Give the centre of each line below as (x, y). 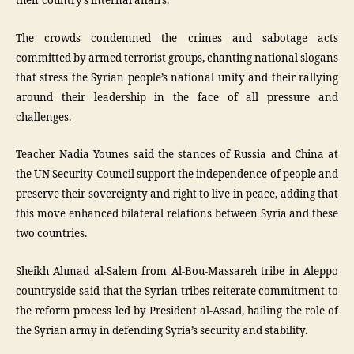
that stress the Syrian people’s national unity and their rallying (177, 78)
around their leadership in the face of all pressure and (177, 98)
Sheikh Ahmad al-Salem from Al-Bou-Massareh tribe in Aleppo (177, 271)
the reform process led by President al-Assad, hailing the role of (177, 311)
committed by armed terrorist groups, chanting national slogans (177, 58)
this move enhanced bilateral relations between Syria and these (177, 214)
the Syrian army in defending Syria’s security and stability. (162, 331)
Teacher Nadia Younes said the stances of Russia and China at (177, 155)
